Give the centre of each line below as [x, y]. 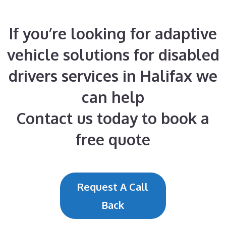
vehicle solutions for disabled [113, 54]
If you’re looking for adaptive [113, 33]
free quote [113, 139]
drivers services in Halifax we [113, 76]
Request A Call [113, 187]
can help [113, 97]
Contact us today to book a [113, 118]
